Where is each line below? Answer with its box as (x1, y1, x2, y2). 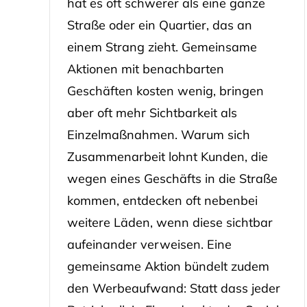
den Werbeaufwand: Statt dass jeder (66, 280, 280, 296)
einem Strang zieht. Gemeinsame (66, 38, 257, 55)
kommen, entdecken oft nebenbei (66, 192, 258, 208)
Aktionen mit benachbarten (66, 60, 224, 77)
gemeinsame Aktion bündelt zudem (66, 258, 269, 274)
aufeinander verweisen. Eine (66, 236, 232, 252)
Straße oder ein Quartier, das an (66, 16, 252, 33)
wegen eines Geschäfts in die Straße (66, 170, 278, 186)
